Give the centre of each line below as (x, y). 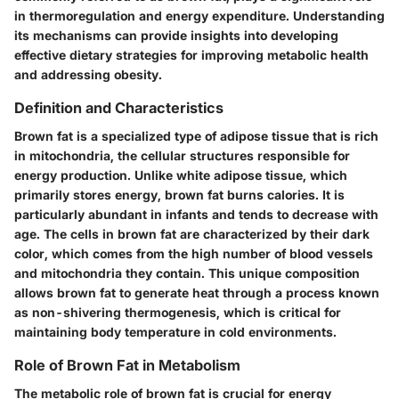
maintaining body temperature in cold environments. (175, 331)
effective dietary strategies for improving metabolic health (191, 54)
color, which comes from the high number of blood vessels (194, 253)
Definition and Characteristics (119, 107)
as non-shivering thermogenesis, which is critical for (178, 312)
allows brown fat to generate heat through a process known (197, 292)
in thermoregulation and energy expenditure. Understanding (199, 15)
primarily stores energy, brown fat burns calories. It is (179, 194)
